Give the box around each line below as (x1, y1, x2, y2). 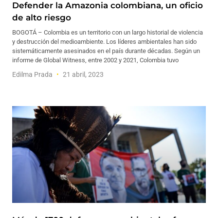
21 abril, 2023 (61, 71, 104, 78)
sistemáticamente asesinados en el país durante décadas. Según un (12, 47, 200, 54)
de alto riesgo (12, 13, 71, 22)
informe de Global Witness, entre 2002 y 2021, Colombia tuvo (12, 56, 179, 64)
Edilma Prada (12, 71, 54, 78)
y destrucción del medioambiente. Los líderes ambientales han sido (12, 38, 197, 45)
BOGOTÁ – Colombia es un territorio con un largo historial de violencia (12, 29, 203, 36)
